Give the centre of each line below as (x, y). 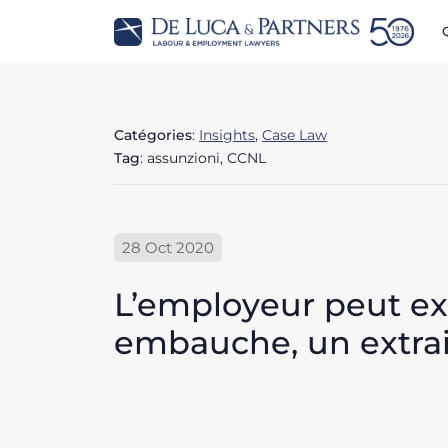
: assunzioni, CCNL (203, 157)
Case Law (294, 134)
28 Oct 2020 (168, 247)
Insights (227, 134)
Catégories (153, 134)
